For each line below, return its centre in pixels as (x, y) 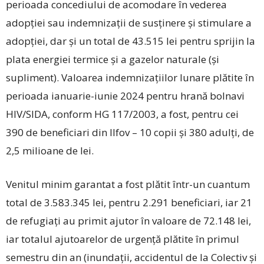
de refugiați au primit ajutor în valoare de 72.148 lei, (128, 221)
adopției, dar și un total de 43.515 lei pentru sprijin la (131, 41)
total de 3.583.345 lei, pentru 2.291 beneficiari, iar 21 (129, 203)
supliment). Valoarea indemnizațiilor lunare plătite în (130, 78)
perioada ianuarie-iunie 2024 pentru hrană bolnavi (125, 96)
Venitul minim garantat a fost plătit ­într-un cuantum (128, 184)
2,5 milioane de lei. (50, 151)
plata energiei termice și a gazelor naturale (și (113, 60)
